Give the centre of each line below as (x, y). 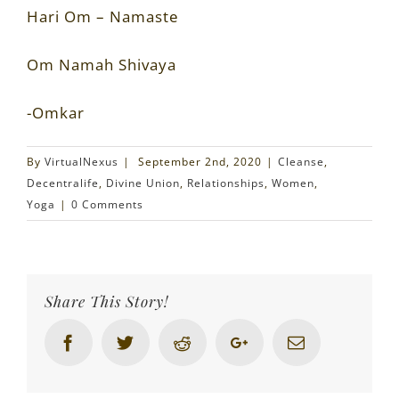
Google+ (281, 341)
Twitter (161, 341)
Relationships (226, 183)
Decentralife (63, 183)
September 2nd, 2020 (200, 161)
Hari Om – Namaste (103, 16)
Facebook (114, 341)
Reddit (216, 341)
